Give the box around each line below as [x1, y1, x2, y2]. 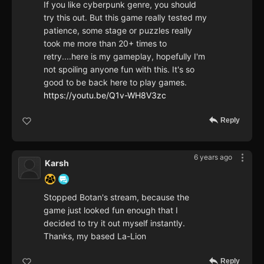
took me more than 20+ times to [44, 38, 167, 48]
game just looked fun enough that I [44, 204, 178, 215]
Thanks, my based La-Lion [44, 230, 146, 241]
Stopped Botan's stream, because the [44, 192, 189, 202]
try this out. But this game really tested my [44, 12, 207, 22]
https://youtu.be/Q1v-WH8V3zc [44, 90, 166, 100]
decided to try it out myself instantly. [44, 217, 185, 228]
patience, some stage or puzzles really [44, 25, 192, 35]
